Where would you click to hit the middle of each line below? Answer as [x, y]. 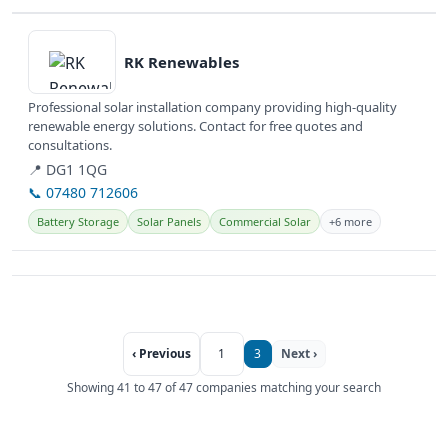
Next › [298, 354]
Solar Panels [169, 222]
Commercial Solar [265, 222]
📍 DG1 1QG [67, 170]
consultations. [70, 145]
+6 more [350, 222]
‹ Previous [161, 354]
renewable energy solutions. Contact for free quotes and [195, 126]
